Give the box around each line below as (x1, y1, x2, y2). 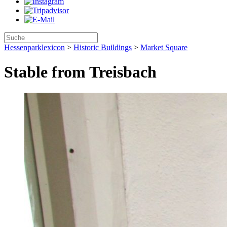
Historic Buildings (73, 43, 132, 52)
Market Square (140, 43, 187, 52)
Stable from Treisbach (4, 63, 157, 82)
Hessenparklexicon (4, 43, 65, 52)
